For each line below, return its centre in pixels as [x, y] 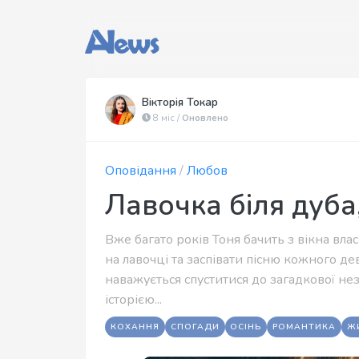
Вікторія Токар [180, 102]
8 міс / [167, 118]
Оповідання [141, 171]
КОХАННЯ [135, 327]
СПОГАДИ [195, 327]
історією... [133, 300]
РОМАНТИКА [305, 327]
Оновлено [206, 118]
